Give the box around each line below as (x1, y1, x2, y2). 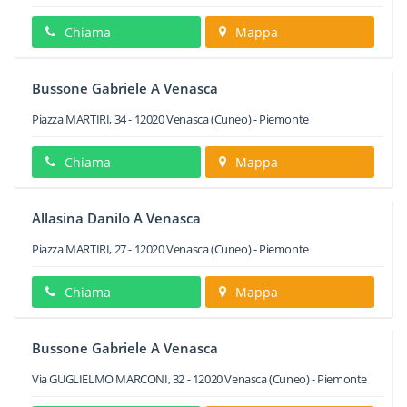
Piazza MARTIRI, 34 (32, 111, 126, 127)
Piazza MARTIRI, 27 (32, 241, 126, 257)
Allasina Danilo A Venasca (32, 209, 201, 227)
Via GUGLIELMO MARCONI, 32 (32, 371, 185, 387)
